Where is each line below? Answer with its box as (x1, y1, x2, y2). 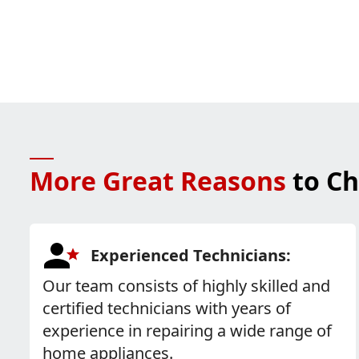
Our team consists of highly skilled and (42, 275, 330, 296)
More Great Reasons (30, 163, 286, 198)
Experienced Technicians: (91, 244, 291, 266)
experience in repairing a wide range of (42, 320, 332, 341)
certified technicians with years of (42, 297, 291, 319)
